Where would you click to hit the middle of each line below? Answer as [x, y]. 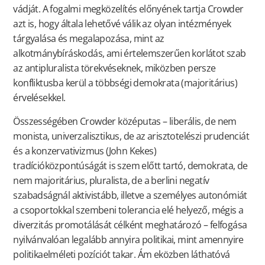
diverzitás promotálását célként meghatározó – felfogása [130, 224]
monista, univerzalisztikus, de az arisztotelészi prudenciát [131, 136]
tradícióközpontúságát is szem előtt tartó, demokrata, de [130, 165]
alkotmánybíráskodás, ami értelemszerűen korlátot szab [130, 54]
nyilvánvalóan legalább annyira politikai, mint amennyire [128, 239]
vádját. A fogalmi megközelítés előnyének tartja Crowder [128, 9]
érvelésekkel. [39, 98]
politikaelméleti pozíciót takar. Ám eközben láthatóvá [122, 254]
